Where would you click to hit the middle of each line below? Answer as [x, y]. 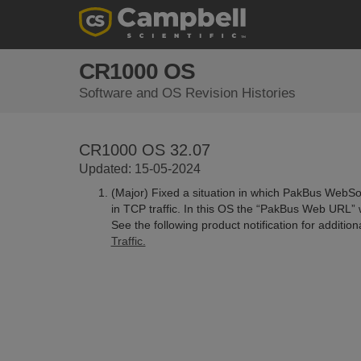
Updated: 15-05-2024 [139, 169]
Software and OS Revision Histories [187, 93]
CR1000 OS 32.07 [144, 150]
